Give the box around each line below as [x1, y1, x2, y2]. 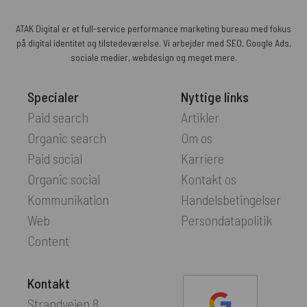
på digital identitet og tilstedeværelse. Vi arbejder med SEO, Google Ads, [16, 36, 291, 49]
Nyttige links [181, 88, 249, 105]
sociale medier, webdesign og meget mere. [70, 51, 237, 63]
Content [27, 232, 69, 249]
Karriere [181, 149, 224, 167]
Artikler [181, 108, 219, 125]
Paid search [27, 108, 88, 125]
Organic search [27, 129, 106, 146]
